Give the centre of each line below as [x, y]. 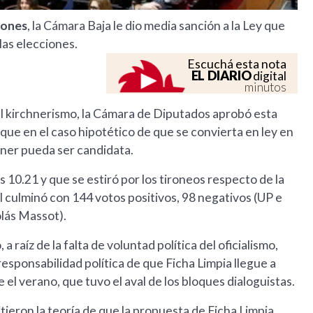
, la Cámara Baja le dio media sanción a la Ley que [156, 26]
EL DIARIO [221, 76]
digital [269, 76]
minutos [266, 87]
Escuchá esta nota [237, 64]
